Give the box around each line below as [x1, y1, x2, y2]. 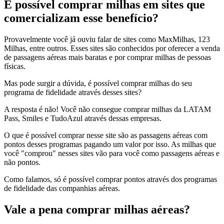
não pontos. [4, 158, 40, 166]
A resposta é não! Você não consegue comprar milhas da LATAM [4, 105, 211, 113]
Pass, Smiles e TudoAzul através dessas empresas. [4, 114, 161, 122]
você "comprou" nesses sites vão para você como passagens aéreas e [4, 149, 219, 157]
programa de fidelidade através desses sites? [4, 88, 141, 96]
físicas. [4, 62, 25, 70]
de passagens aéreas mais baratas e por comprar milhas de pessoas [4, 53, 211, 61]
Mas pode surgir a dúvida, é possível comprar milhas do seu [4, 79, 192, 87]
